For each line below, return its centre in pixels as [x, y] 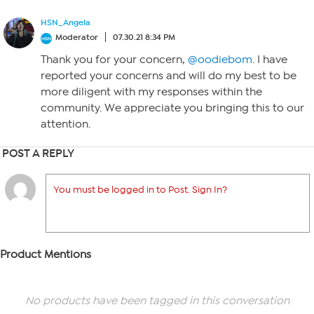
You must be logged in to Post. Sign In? [140, 190]
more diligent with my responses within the [151, 92]
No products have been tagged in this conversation [157, 301]
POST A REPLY [38, 153]
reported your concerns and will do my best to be [169, 76]
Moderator [77, 37]
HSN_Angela [66, 22]
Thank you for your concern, [114, 60]
